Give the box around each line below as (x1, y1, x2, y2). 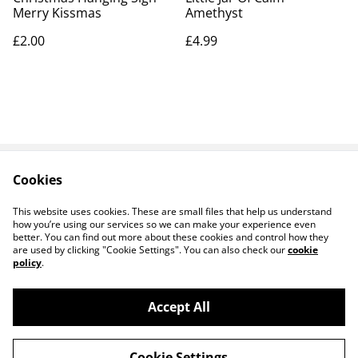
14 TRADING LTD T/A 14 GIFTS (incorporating (58, 308, 337, 325)
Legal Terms (208, 181, 281, 198)
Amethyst (185, 4, 243, 22)
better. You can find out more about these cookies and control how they (13, 230, 328, 244)
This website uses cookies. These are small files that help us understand (13, 205, 332, 218)
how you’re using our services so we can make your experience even (13, 217, 316, 231)
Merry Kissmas (13, 4, 101, 22)
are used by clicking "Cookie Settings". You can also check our (13, 243, 288, 257)
